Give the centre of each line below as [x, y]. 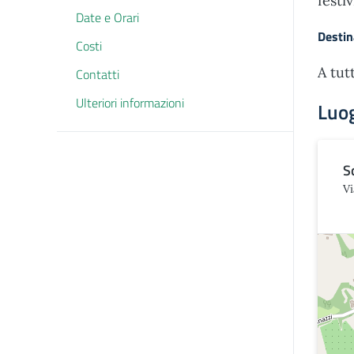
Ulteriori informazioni [130, 103]
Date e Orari [107, 17]
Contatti [98, 74]
